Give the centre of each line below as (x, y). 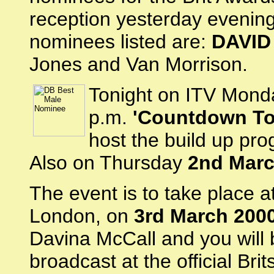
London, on (82, 216)
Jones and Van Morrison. (139, 64)
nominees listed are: (120, 42)
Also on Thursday (109, 163)
